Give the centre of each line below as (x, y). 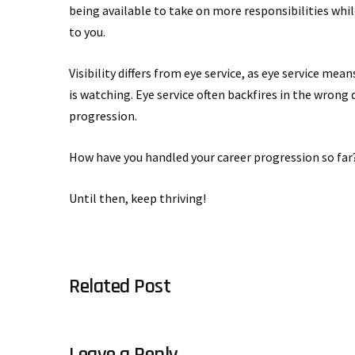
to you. (87, 31)
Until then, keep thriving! (137, 198)
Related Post (120, 286)
